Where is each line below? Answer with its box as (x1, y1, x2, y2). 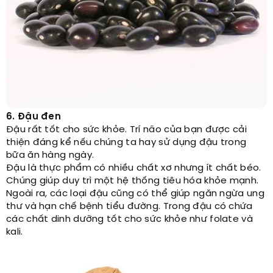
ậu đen (25, 112, 62, 122)
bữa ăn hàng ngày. (6, 151, 94, 160)
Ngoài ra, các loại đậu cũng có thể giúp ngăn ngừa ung (6, 189, 264, 199)
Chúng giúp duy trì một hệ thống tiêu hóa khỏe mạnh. (6, 176, 259, 186)
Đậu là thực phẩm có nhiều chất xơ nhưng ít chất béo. (6, 163, 261, 173)
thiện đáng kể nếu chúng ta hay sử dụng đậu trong (6, 138, 247, 147)
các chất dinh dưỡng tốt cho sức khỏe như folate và (6, 214, 253, 224)
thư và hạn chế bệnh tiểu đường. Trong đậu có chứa (6, 202, 253, 211)
